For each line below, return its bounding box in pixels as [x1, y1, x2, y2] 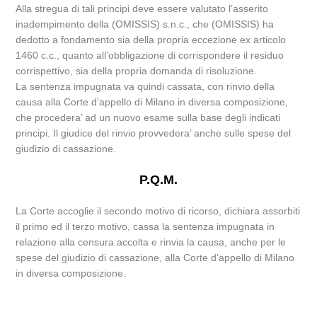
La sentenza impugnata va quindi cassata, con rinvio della [16, 81, 275, 92]
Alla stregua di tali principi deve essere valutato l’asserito [16, 3, 269, 14]
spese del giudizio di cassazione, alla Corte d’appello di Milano [16, 252, 295, 263]
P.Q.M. [139, 173, 178, 187]
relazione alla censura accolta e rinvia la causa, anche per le [16, 236, 287, 248]
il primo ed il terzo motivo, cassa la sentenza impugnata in [16, 221, 275, 232]
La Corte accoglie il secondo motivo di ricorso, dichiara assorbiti [16, 205, 301, 217]
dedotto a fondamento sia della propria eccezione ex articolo [16, 34, 287, 45]
